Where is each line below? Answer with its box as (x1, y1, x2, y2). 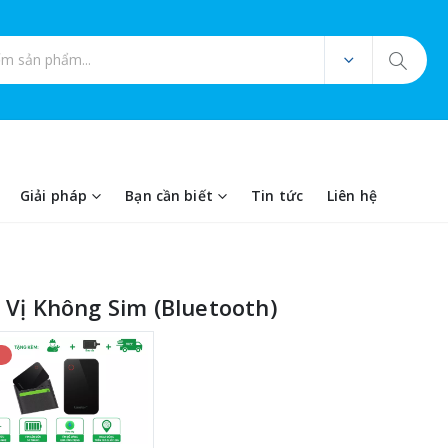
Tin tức (250, 186, 303, 205)
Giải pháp (19, 186, 88, 205)
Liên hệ (326, 186, 377, 205)
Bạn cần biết (125, 186, 213, 205)
